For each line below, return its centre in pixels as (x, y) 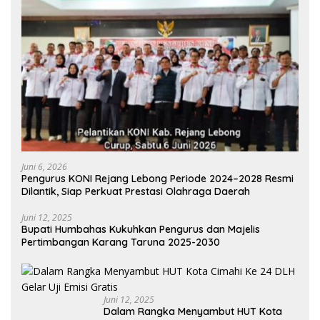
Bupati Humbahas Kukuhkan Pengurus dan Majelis (141, 230)
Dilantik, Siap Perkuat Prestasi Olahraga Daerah (136, 192)
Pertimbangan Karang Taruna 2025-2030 (121, 242)
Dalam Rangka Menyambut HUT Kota (193, 312)
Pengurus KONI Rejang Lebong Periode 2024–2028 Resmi (157, 179)
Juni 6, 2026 (44, 167)
